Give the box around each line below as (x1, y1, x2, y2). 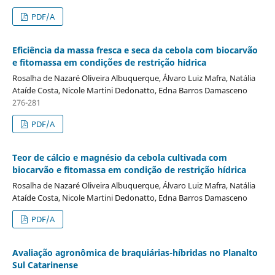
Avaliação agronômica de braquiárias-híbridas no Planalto (12, 246, 258, 258)
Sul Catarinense (12, 258, 78, 271)
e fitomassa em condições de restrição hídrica (12, 56, 206, 68)
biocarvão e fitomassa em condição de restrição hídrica (12, 163, 246, 176)
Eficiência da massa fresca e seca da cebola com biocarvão (12, 44, 258, 56)
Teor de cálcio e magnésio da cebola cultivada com (12, 151, 227, 163)
